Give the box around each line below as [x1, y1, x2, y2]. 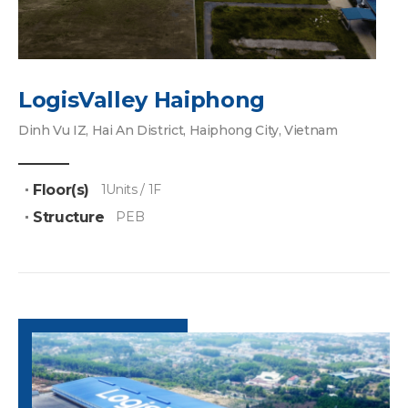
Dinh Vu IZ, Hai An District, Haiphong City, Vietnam [18, 121, 338, 138]
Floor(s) [33, 180, 90, 199]
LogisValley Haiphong [18, 86, 265, 113]
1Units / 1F [100, 180, 161, 198]
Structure [33, 208, 105, 226]
